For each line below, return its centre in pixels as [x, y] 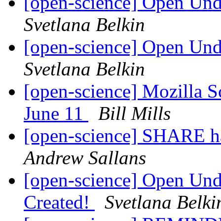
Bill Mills [134, 113]
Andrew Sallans [85, 158]
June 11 [56, 113]
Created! [59, 202]
